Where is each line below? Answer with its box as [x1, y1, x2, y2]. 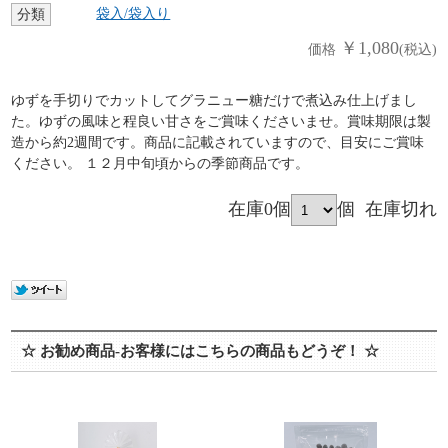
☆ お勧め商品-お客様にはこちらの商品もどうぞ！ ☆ [21, 343, 380, 360]
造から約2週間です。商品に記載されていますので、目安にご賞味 [11, 135, 425, 151]
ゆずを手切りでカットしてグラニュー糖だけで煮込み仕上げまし [11, 93, 418, 109]
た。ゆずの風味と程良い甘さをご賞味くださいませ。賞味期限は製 [11, 114, 432, 130]
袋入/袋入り [96, 6, 171, 22]
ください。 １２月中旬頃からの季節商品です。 [11, 156, 310, 172]
